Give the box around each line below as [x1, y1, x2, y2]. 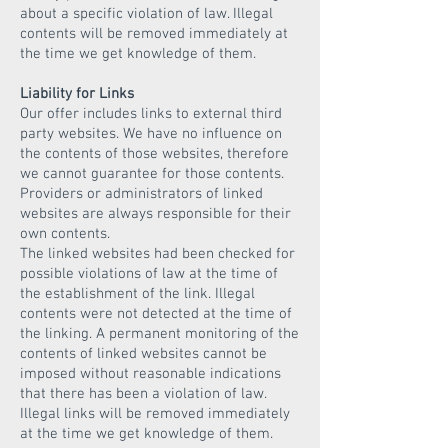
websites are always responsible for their [20, 205, 291, 223]
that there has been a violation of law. [20, 385, 266, 403]
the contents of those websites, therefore [20, 145, 289, 163]
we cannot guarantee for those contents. [20, 165, 284, 183]
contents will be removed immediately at [20, 25, 288, 43]
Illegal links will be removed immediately [20, 405, 290, 423]
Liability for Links [20, 85, 134, 103]
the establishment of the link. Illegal [20, 285, 255, 303]
